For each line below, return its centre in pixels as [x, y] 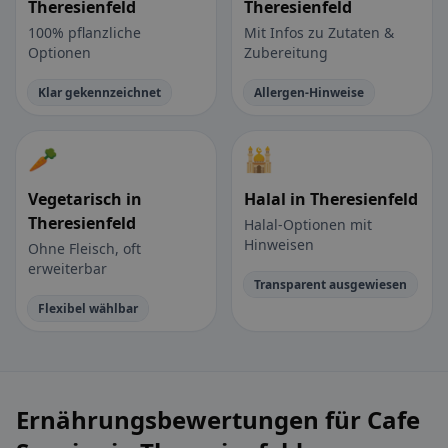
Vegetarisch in [85, 199]
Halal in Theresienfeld [331, 199]
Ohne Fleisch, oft [84, 249]
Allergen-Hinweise [309, 93]
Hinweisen [279, 245]
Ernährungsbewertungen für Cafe [218, 420]
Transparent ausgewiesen [330, 285]
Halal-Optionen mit [308, 225]
